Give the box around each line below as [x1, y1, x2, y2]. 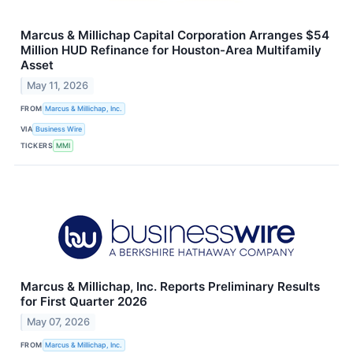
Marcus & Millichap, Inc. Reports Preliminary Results [20, 278, 320, 294]
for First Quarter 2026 [20, 293, 147, 309]
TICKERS [20, 141, 54, 150]
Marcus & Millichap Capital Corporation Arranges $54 [20, 28, 329, 43]
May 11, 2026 [27, 79, 89, 91]
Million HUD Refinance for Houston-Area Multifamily [20, 43, 321, 58]
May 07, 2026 [27, 315, 91, 328]
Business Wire [35, 124, 83, 134]
